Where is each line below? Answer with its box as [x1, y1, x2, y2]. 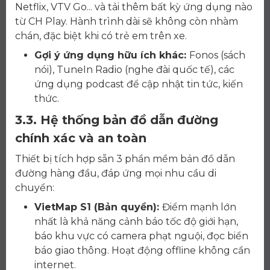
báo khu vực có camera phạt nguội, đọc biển [34, 230, 248, 242]
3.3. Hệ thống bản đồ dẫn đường [15, 113, 218, 128]
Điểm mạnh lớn [162, 201, 236, 213]
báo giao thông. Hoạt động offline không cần [34, 245, 250, 257]
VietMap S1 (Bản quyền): [34, 201, 162, 213]
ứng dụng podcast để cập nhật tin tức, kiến [34, 78, 243, 90]
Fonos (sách [189, 49, 245, 61]
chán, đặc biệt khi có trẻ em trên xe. [15, 30, 187, 42]
